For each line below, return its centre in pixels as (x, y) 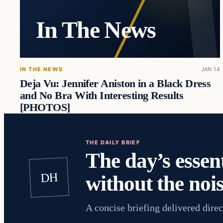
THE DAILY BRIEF (113, 143)
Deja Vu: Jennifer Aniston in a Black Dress (115, 84)
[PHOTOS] (45, 108)
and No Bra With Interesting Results (102, 96)
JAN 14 (211, 69)
